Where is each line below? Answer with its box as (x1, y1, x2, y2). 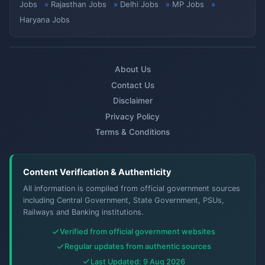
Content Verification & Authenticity (23, 167, 172, 177)
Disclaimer (112, 96, 153, 106)
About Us (114, 64, 151, 75)
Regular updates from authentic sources (64, 242, 211, 251)
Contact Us (111, 80, 154, 90)
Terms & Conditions (95, 127, 170, 137)
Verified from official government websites (60, 227, 215, 237)
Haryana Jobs (20, 15, 70, 25)
